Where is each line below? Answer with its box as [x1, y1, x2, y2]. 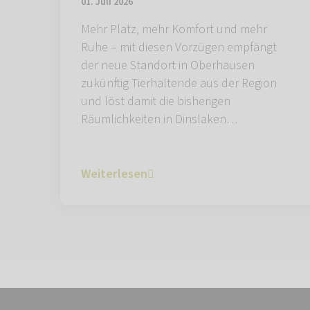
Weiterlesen [81, 165, 147, 183]
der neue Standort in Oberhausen [81, 57, 255, 75]
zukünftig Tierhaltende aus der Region [81, 75, 277, 93]
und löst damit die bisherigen [81, 93, 230, 111]
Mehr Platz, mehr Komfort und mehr [81, 21, 267, 39]
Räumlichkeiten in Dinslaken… [81, 111, 237, 129]
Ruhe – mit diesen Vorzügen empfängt [81, 39, 277, 57]
